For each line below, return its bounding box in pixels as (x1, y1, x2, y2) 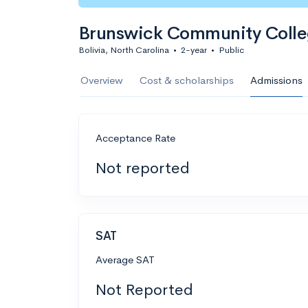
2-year (181, 44, 207, 56)
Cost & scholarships (140, 74, 234, 87)
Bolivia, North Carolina (78, 44, 169, 56)
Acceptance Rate (96, 131, 175, 144)
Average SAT (96, 252, 155, 266)
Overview (80, 74, 123, 87)
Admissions (250, 74, 302, 87)
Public (219, 44, 244, 56)
